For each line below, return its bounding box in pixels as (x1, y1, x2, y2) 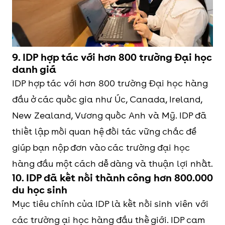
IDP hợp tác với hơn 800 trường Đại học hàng (12, 78, 208, 89)
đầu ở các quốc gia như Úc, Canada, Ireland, (12, 94, 202, 105)
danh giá (12, 63, 56, 76)
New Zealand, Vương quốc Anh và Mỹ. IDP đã (12, 110, 206, 121)
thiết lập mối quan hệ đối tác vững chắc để (12, 126, 196, 137)
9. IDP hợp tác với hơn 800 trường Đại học (12, 51, 212, 64)
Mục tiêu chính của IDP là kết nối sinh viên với (12, 198, 208, 209)
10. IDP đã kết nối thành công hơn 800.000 (12, 172, 213, 184)
